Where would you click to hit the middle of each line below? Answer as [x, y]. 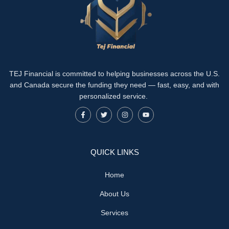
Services [114, 212]
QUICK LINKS [114, 152]
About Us [114, 193]
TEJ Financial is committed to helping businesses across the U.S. [114, 73]
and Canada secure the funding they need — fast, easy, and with [114, 85]
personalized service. [114, 96]
